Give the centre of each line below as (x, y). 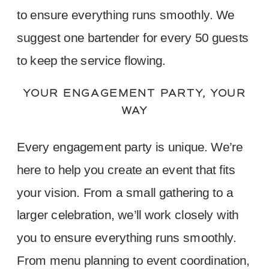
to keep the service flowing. (91, 60)
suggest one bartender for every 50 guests (133, 37)
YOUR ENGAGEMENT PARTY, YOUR (134, 94)
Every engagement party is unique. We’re (130, 146)
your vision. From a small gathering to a (125, 192)
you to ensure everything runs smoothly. (127, 237)
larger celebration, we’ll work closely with (128, 215)
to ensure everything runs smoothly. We (126, 14)
